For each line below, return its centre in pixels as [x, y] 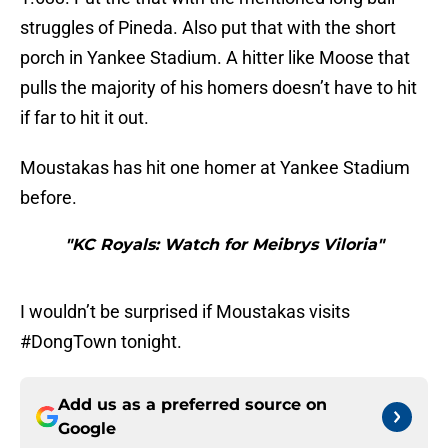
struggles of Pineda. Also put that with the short [208, 28]
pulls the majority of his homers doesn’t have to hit [218, 88]
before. [48, 198]
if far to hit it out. [84, 118]
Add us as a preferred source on [192, 405]
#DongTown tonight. [101, 342]
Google [87, 429]
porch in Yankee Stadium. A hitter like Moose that [215, 58]
